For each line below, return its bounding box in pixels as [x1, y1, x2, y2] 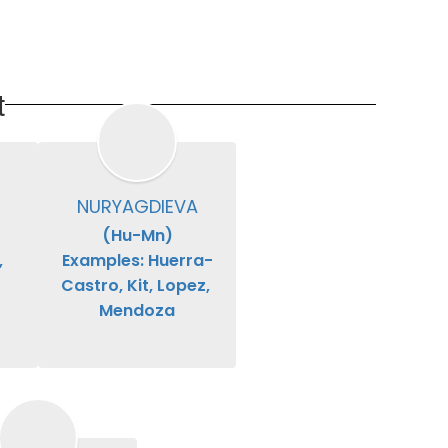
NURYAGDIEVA [76, 194, 198, 220]
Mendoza [99, 299, 176, 323]
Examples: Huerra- [61, 249, 213, 273]
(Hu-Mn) [101, 224, 173, 248]
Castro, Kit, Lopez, [60, 274, 210, 298]
